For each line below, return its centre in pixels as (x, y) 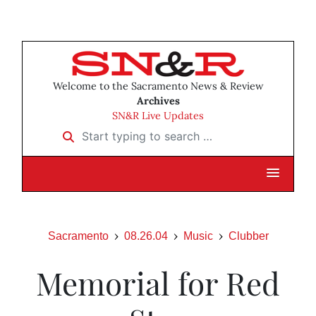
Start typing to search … (119, 132)
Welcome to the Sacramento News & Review (158, 86)
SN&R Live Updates (158, 116)
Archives (158, 101)
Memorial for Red (158, 283)
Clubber (248, 236)
